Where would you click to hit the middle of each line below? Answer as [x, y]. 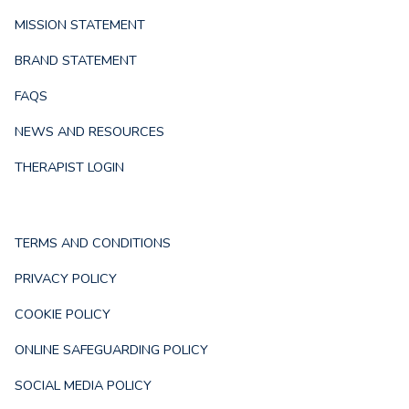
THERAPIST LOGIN [69, 168]
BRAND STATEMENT [76, 61]
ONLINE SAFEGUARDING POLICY [111, 350]
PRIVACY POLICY [66, 279]
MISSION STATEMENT [80, 25]
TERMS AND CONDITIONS [93, 243]
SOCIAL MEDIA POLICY [83, 386]
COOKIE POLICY [63, 315]
